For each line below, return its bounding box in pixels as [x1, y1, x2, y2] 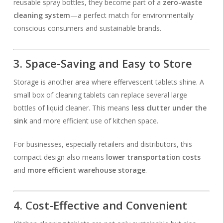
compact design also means [13, 152, 106, 162]
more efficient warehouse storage [27, 165, 145, 175]
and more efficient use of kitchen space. [27, 116, 158, 125]
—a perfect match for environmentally [70, 10, 194, 20]
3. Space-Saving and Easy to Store [13, 56, 192, 71]
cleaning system [13, 10, 70, 20]
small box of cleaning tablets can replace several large [13, 90, 187, 100]
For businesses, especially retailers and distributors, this [13, 139, 192, 149]
